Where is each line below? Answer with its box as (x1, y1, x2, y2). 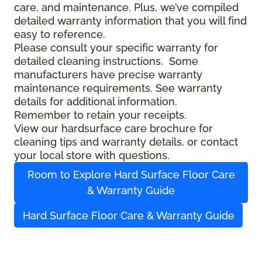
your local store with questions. (14, 149, 170, 162)
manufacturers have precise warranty (14, 68, 202, 81)
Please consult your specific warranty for (14, 42, 218, 54)
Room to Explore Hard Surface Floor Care (27, 168, 235, 181)
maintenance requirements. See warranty (14, 82, 222, 95)
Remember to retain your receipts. (14, 109, 187, 122)
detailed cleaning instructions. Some (14, 55, 198, 68)
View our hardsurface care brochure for (14, 122, 213, 135)
